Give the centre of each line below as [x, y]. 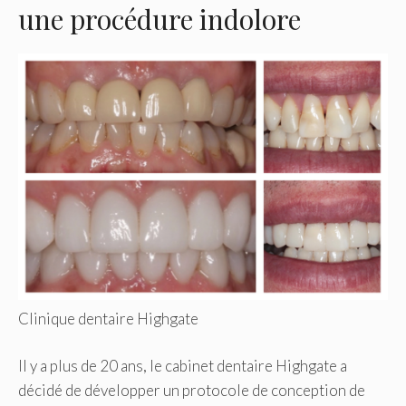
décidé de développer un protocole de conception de [192, 391]
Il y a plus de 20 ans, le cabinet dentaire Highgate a [183, 366]
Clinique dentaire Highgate [108, 318]
